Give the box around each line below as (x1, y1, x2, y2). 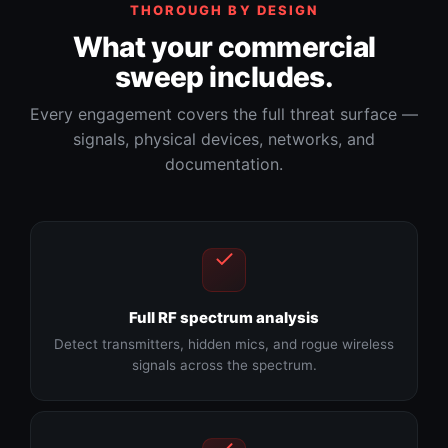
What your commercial (72, 30, 376, 65)
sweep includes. (114, 60, 334, 95)
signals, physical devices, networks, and (73, 129, 375, 150)
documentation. (165, 154, 283, 175)
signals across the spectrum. (131, 357, 317, 374)
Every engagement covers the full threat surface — (30, 104, 418, 125)
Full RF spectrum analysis (129, 308, 319, 328)
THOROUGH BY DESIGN (129, 2, 319, 19)
